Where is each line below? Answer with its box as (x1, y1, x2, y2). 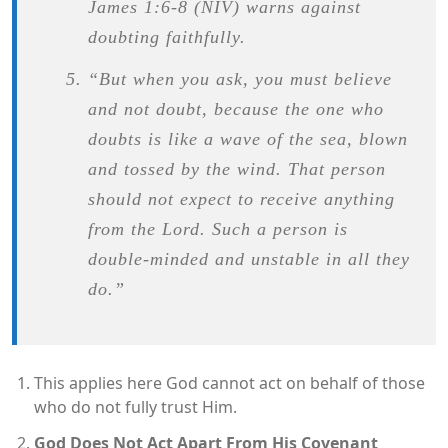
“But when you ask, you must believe (87, 68, 392, 89)
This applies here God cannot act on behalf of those (34, 371, 425, 394)
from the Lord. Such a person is (87, 218, 348, 239)
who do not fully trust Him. (34, 395, 237, 418)
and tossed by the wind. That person (87, 158, 386, 179)
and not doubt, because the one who (87, 98, 384, 119)
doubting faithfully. (87, 26, 246, 47)
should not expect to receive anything (87, 188, 395, 209)
